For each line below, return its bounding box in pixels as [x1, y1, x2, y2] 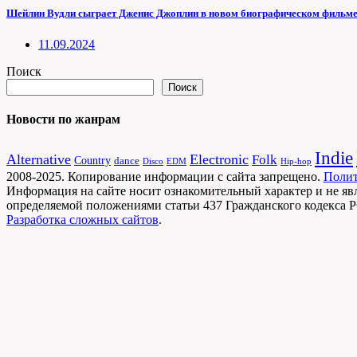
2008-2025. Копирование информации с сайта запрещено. [6, 170, 324, 184]
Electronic [190, 151, 249, 168]
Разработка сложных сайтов [6, 213, 159, 227]
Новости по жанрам [6, 112, 120, 127]
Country [74, 154, 111, 167]
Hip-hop [280, 157, 312, 167]
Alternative [6, 151, 71, 168]
